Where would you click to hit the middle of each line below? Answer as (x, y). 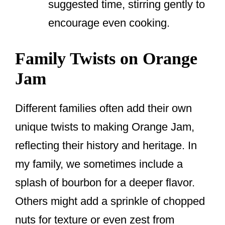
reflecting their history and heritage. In (106, 146)
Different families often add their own (103, 108)
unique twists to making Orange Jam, (105, 127)
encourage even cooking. (109, 23)
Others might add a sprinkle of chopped (110, 201)
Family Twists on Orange (106, 59)
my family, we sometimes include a (99, 164)
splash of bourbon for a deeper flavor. (105, 183)
